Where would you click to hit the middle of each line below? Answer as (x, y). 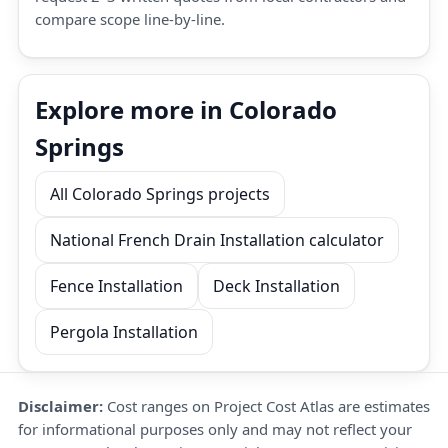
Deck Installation (276, 286)
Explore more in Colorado (186, 109)
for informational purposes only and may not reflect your (215, 429)
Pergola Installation (124, 332)
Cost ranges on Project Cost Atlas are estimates (266, 406)
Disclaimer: (60, 406)
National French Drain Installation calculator (217, 240)
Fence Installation (116, 286)
